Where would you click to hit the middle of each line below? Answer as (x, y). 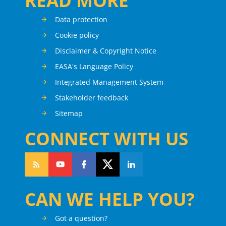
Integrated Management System (109, 82)
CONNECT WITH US (106, 139)
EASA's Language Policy (94, 67)
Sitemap (69, 114)
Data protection (81, 20)
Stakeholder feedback (92, 98)
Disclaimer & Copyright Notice (106, 51)
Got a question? (81, 218)
